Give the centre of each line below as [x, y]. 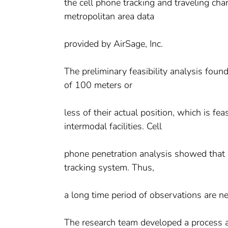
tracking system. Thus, [109, 167]
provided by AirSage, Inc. [113, 44]
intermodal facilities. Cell [113, 126]
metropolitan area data [109, 16]
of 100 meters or [98, 85]
